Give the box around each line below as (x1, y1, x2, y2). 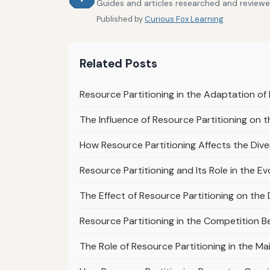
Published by (96, 13, 145, 24)
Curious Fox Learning (145, 13, 224, 24)
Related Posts (80, 55, 157, 71)
